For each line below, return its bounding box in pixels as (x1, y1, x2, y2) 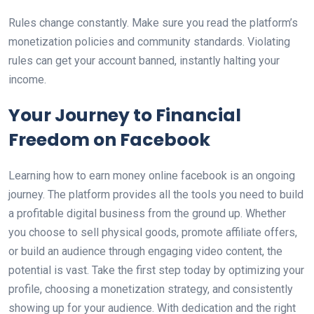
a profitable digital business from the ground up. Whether (8, 207, 286, 220)
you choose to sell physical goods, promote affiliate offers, (8, 226, 297, 239)
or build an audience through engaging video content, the (8, 245, 282, 258)
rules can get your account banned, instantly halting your (8, 54, 280, 67)
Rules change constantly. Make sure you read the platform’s (8, 16, 298, 29)
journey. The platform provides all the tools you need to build (8, 188, 303, 201)
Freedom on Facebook (8, 128, 210, 152)
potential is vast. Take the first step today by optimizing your (8, 264, 304, 277)
